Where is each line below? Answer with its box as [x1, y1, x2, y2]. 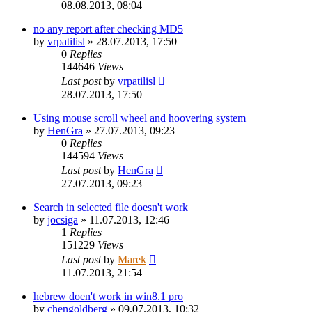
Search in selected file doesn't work [33, 201, 188, 213]
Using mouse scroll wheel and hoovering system [33, 111, 246, 124]
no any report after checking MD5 [33, 22, 183, 35]
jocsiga [47, 213, 78, 226]
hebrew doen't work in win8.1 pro [33, 290, 183, 302]
